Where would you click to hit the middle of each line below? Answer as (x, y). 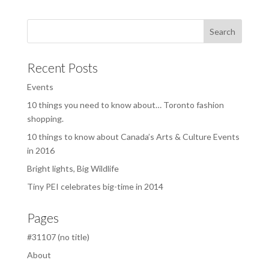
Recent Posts (62, 68)
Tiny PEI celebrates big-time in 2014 (95, 187)
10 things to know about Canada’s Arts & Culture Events (133, 137)
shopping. (45, 119)
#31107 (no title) (58, 237)
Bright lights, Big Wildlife (73, 169)
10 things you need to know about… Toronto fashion (125, 105)
